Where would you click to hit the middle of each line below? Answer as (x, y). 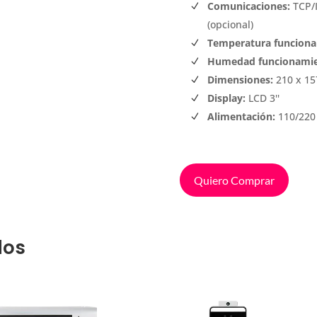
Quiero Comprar (234, 180)
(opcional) (230, 25)
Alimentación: (241, 117)
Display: (226, 98)
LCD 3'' (262, 98)
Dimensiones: (240, 80)
